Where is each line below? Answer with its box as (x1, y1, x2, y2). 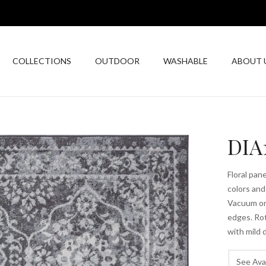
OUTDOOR (95, 56, 140, 66)
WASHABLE (163, 56, 208, 66)
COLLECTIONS (12, 56, 71, 66)
